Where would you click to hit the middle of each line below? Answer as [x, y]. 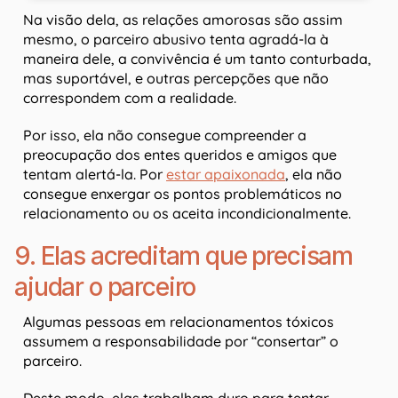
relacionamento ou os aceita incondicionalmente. [187, 214]
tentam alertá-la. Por [95, 175]
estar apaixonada [226, 175]
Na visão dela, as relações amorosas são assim [183, 20]
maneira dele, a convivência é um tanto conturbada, [197, 59]
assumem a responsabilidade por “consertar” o [181, 342]
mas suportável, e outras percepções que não [176, 79]
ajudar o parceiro [105, 287]
